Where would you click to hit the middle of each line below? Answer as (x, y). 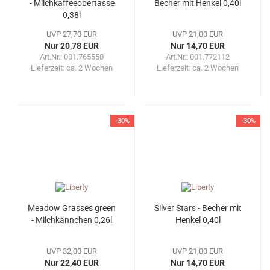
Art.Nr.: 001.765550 (72, 57)
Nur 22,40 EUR (72, 263)
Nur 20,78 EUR (72, 46)
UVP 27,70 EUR (72, 34)
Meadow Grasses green (72, 208)
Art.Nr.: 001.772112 (198, 57)
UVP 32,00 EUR (72, 251)
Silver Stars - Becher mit (198, 208)
